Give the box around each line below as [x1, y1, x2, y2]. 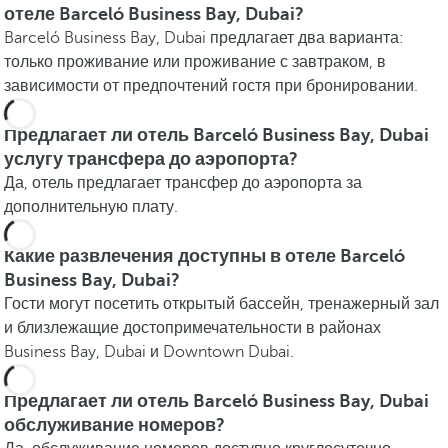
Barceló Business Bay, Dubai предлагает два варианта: [4, 29, 404, 47]
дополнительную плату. [4, 198, 178, 216]
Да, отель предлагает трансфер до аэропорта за [4, 174, 362, 192]
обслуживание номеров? [4, 415, 225, 435]
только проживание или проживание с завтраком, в [4, 53, 386, 71]
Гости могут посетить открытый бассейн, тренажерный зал [4, 295, 439, 313]
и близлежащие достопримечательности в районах [4, 319, 381, 337]
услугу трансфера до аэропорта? [4, 149, 298, 169]
